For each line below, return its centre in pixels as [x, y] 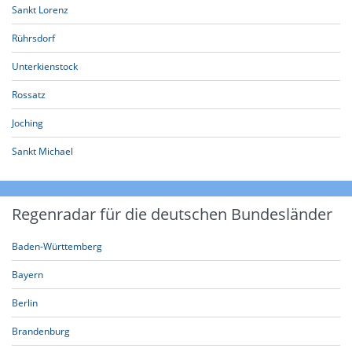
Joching [27, 123]
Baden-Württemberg [57, 246]
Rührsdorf [33, 38]
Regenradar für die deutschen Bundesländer [172, 214]
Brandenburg [41, 331]
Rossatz [29, 95]
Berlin [25, 303]
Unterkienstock [45, 66]
